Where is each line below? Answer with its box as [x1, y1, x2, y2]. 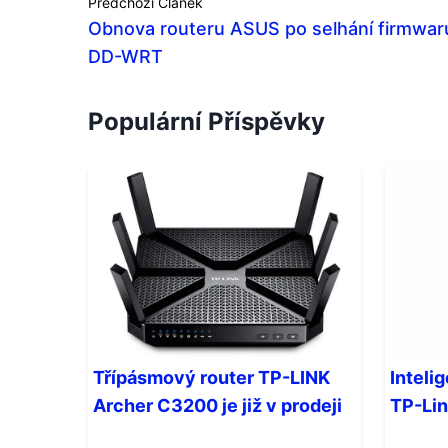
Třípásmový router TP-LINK [93, 367, 330, 388]
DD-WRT [88, 46, 163, 67]
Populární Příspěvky [88, 107, 325, 136]
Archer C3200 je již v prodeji [93, 395, 342, 416]
